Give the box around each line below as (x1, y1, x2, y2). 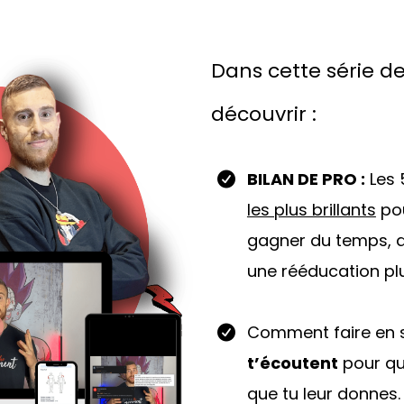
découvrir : (210, 100, 317, 128)
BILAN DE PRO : (246, 168, 365, 190)
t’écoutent (246, 352, 338, 374)
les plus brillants (246, 198, 376, 221)
